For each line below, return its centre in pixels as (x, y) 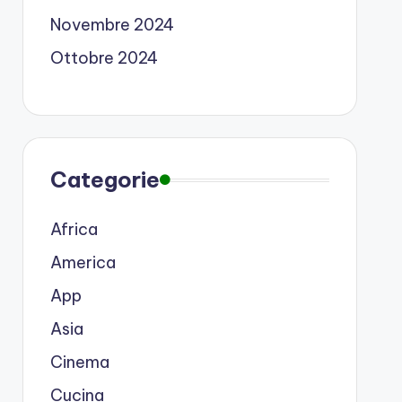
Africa (74, 229)
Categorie (105, 179)
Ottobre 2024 (104, 58)
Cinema (79, 362)
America (83, 262)
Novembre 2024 (112, 25)
